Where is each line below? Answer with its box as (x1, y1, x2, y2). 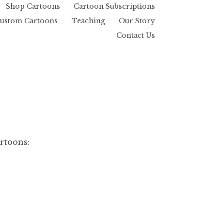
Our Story (119, 16, 155, 25)
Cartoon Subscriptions (74, 1, 155, 11)
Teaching (71, 16, 105, 25)
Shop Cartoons (5, 1, 60, 11)
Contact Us (116, 31, 155, 40)
